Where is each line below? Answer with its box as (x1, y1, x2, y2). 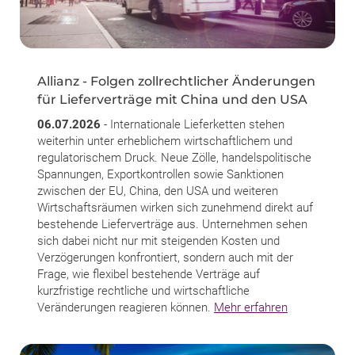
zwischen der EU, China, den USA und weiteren (37, 183, 278, 198)
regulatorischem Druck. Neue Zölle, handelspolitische (37, 150, 311, 165)
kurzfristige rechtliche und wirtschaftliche (37, 283, 250, 298)
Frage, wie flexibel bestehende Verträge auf (37, 266, 260, 281)
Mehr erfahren (214, 300, 288, 315)
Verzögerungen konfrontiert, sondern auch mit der (37, 250, 293, 265)
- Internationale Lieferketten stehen (101, 116, 284, 132)
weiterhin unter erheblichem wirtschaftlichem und (37, 133, 292, 148)
